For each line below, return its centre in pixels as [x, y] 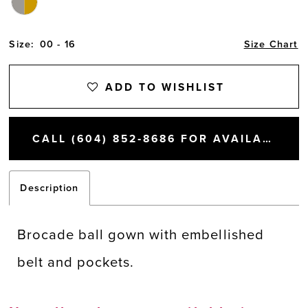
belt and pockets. [76, 263]
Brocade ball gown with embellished [141, 235]
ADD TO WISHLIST [165, 87]
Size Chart [271, 44]
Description [49, 188]
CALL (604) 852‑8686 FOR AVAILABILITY [266, 139]
